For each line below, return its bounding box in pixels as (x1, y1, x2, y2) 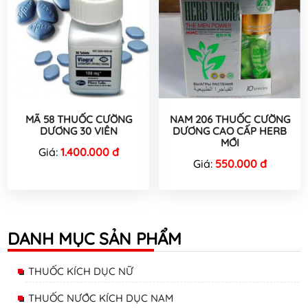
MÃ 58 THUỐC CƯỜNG (25, 112, 132, 126)
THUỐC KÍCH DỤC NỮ (28, 265, 133, 278)
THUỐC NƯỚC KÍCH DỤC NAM (28, 291, 173, 305)
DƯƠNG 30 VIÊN (39, 124, 118, 137)
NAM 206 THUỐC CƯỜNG (169, 112, 290, 126)
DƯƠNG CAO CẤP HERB (173, 124, 287, 137)
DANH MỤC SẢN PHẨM (8, 228, 181, 249)
